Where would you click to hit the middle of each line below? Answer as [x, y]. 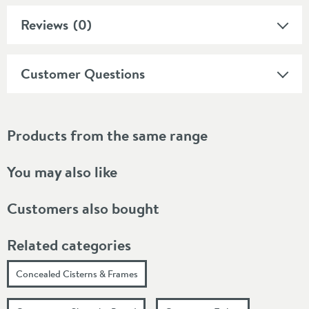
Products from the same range [107, 135]
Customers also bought [83, 208]
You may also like [62, 171]
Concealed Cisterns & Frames [77, 273]
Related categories [69, 245]
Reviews [44, 24]
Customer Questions [83, 73]
